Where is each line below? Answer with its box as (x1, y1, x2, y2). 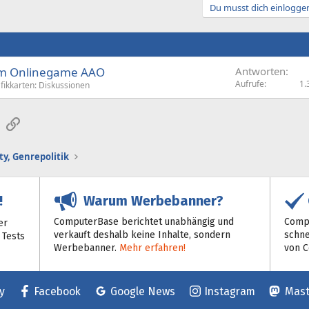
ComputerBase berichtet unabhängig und (54, 215, 235, 228)
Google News (110, 285, 175, 298)
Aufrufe (235, 77, 264, 90)
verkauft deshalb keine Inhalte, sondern (54, 228, 231, 241)
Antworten (235, 63, 286, 78)
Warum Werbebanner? (77, 192, 224, 209)
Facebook (34, 285, 81, 298)
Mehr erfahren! (119, 241, 186, 254)
